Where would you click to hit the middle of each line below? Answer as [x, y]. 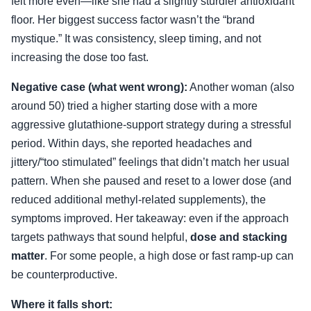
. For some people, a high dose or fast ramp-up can [169, 255]
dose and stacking [239, 237]
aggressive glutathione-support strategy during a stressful [151, 124]
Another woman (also [241, 87]
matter [28, 255]
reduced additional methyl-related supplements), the [138, 199]
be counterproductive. [64, 274]
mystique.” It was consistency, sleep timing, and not [136, 38]
